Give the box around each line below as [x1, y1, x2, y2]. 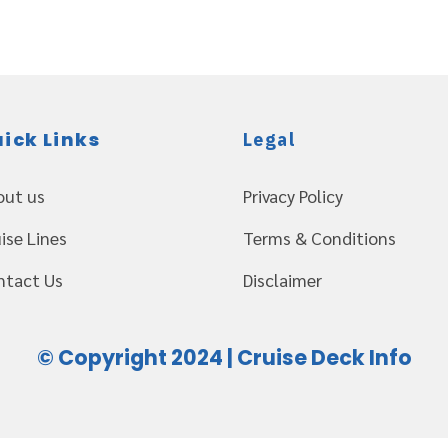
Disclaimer [243, 268, 323, 292]
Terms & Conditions [243, 226, 397, 250]
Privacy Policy [243, 184, 344, 208]
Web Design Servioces [135, 389, 313, 411]
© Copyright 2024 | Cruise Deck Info [36, 343, 412, 373]
